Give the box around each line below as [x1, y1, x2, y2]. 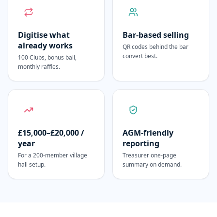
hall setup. [18, 160, 46, 169]
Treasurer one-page [123, 151, 176, 159]
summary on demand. [123, 160, 182, 169]
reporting [123, 138, 159, 149]
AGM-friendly [123, 127, 173, 138]
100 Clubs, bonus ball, [18, 53, 77, 62]
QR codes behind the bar [123, 43, 188, 51]
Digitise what [18, 30, 70, 40]
